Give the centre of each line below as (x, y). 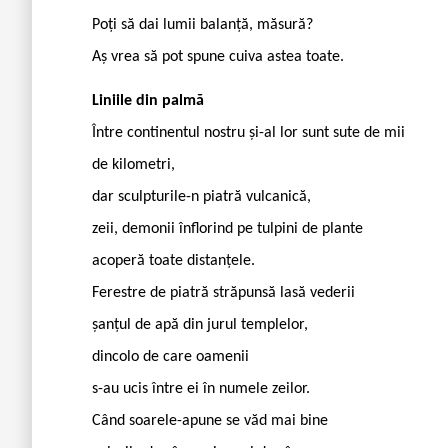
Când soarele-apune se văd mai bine (210, 420)
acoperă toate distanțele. (173, 260)
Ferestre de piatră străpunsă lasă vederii (223, 292)
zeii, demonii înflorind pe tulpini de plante (227, 228)
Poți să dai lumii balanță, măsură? (202, 24)
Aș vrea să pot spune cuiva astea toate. (218, 56)
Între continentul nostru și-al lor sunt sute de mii (248, 132)
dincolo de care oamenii (170, 356)
